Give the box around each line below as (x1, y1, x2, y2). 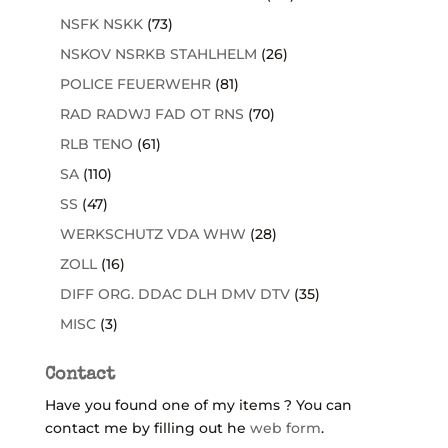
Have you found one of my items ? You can (44, 396, 352, 415)
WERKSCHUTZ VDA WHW (59, 225, 246, 244)
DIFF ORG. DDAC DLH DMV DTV (59, 285, 290, 304)
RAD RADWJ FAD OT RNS (59, 105, 244, 124)
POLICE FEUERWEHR (59, 75, 211, 94)
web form (249, 419, 321, 438)
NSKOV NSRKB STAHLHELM (59, 45, 257, 64)
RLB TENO (59, 135, 133, 154)
